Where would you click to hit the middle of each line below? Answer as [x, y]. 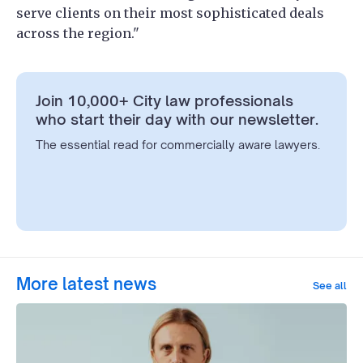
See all [330, 285]
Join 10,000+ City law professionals [164, 101]
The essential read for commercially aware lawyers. [178, 145]
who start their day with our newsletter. [177, 120]
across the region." [78, 34]
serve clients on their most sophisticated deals [170, 13]
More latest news [86, 284]
